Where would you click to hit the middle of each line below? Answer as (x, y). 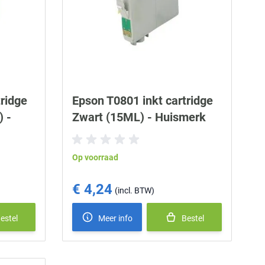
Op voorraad (96, 158)
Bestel (193, 219)
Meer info (116, 219)
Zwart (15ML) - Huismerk (139, 117)
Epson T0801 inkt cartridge (143, 101)
